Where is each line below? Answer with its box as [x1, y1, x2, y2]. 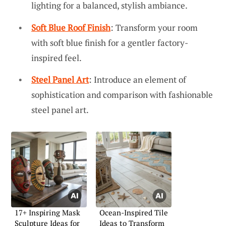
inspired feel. [31, 51, 82, 64]
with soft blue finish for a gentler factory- [31, 36, 188, 48]
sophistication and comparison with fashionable [31, 89, 213, 101]
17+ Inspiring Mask [15, 207, 80, 218]
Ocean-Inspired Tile [99, 207, 168, 218]
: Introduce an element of [89, 74, 186, 86]
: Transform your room [110, 21, 198, 33]
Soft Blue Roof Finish [31, 21, 110, 33]
